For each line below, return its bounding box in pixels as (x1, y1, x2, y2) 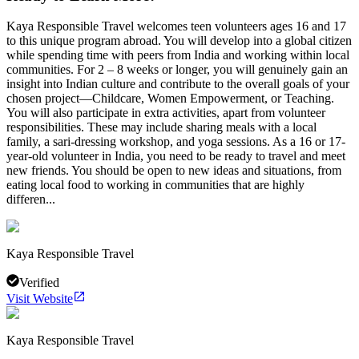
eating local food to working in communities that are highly (6, 178, 305, 192)
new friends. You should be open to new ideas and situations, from (6, 163, 341, 178)
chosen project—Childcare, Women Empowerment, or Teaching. (6, 91, 334, 106)
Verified (19, 276, 59, 290)
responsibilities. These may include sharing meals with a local (6, 120, 317, 135)
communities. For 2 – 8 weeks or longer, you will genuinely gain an (6, 63, 348, 77)
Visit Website (6, 292, 73, 306)
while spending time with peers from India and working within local (6, 48, 349, 63)
